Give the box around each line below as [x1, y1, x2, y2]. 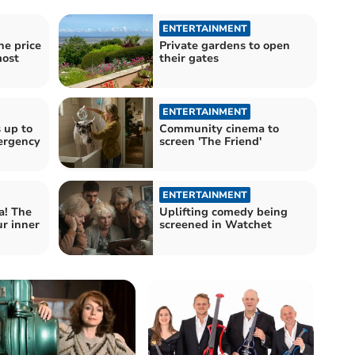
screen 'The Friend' [159, 134, 261, 150]
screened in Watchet [159, 217, 272, 233]
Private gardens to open [159, 37, 290, 53]
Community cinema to [159, 121, 279, 137]
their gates [159, 50, 219, 66]
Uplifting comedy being [159, 204, 288, 220]
